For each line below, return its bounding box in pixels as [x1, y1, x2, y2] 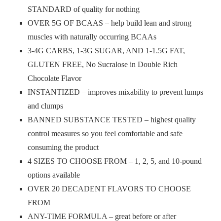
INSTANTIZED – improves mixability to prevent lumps [28, 88, 203, 96]
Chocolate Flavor [28, 74, 81, 82]
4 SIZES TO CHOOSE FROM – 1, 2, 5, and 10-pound [28, 157, 202, 165]
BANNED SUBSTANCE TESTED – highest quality [28, 115, 196, 124]
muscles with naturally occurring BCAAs [28, 33, 156, 41]
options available [28, 171, 80, 179]
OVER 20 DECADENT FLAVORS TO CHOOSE [28, 184, 191, 193]
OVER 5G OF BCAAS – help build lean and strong [28, 19, 191, 27]
